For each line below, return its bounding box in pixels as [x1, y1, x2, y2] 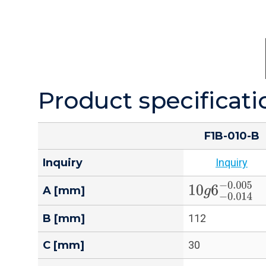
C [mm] [43, 239, 84, 252]
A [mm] [43, 184, 85, 198]
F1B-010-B [204, 129, 259, 143]
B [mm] [43, 212, 85, 226]
